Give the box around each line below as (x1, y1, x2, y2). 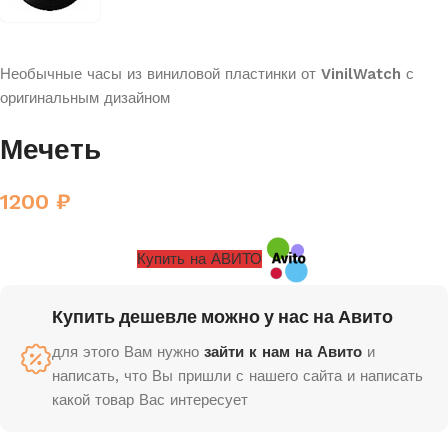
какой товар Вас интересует (52, 391, 248, 409)
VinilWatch (321, 65, 406, 83)
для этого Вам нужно (52, 343, 204, 361)
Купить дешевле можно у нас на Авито (52, 306, 393, 328)
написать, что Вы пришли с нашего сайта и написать (52, 367, 423, 385)
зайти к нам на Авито (204, 343, 362, 361)
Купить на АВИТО (136, 249, 262, 268)
